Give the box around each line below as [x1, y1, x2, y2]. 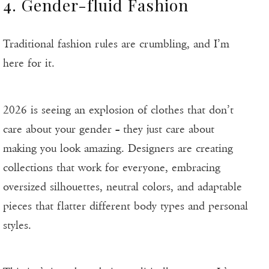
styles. [3, 219, 31, 232]
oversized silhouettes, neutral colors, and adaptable [3, 180, 242, 194]
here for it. [3, 56, 55, 70]
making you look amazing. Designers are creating [3, 142, 233, 156]
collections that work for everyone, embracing [3, 161, 220, 175]
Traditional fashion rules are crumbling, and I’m [3, 37, 229, 51]
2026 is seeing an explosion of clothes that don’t [3, 103, 234, 117]
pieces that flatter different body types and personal [3, 199, 248, 213]
